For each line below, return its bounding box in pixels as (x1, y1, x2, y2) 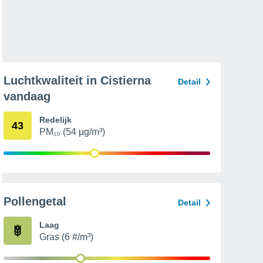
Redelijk (39, 115, 72, 124)
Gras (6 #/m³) (39, 232, 93, 242)
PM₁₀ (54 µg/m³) (39, 127, 105, 137)
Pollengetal (4, 195, 66, 208)
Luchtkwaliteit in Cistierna (4, 74, 151, 87)
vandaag (4, 90, 50, 103)
